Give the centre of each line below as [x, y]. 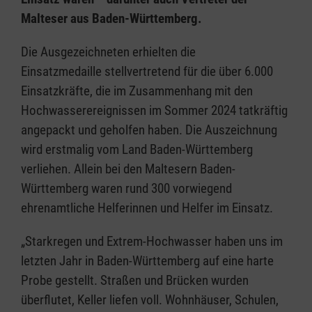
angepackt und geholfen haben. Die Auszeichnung [149, 130]
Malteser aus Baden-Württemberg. [111, 18]
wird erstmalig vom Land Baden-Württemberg [137, 149]
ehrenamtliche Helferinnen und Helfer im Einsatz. [147, 208]
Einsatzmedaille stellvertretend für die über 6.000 [147, 71]
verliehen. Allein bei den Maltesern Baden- [128, 169]
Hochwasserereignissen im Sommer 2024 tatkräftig [154, 110]
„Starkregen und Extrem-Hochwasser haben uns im [152, 241]
